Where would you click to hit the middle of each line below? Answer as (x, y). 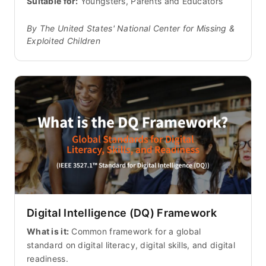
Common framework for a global (135, 231)
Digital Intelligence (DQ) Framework (122, 213)
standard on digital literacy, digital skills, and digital (131, 245)
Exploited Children (64, 41)
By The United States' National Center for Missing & (131, 28)
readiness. (47, 258)
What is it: (48, 231)
